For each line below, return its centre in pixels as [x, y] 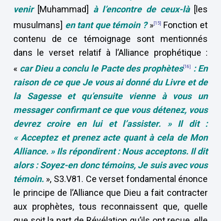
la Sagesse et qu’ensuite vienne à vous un [110, 96]
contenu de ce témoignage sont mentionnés [110, 39]
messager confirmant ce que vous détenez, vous [110, 110]
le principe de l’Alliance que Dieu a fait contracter [110, 193]
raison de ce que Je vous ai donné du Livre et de [110, 82]
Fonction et [184, 25]
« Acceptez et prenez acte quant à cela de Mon [110, 137]
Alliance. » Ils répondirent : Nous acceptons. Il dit [110, 151]
